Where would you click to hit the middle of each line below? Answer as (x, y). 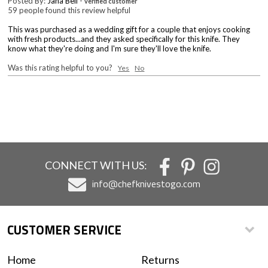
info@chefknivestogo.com (146, 183)
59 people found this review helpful (69, 10)
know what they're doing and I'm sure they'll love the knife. (110, 48)
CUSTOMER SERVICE (64, 229)
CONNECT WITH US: (96, 165)
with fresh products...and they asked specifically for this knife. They (124, 39)
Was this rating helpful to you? (63, 67)
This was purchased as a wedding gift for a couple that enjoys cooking (129, 29)
